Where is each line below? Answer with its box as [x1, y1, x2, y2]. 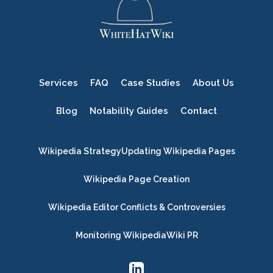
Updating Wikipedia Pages [121, 146, 235, 157]
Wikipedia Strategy [38, 146, 121, 157]
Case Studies [121, 77, 180, 89]
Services [39, 77, 78, 89]
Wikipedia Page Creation [83, 174, 190, 185]
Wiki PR [166, 230, 198, 241]
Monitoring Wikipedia [75, 230, 166, 241]
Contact [180, 105, 217, 117]
